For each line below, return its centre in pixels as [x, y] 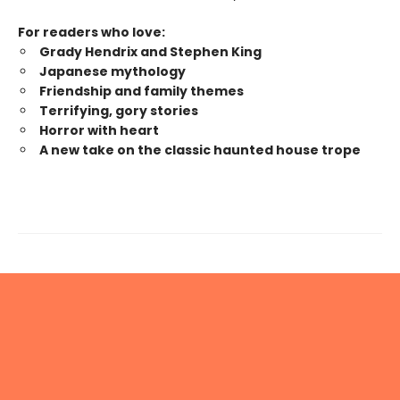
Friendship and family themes [142, 92]
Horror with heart [99, 131]
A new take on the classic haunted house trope [200, 150]
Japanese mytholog [108, 72]
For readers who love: [92, 33]
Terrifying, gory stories [119, 111]
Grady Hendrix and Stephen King [150, 52]
